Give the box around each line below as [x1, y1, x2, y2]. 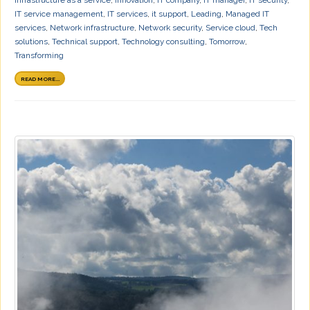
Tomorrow [209, 36, 245, 46]
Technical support [52, 36, 118, 46]
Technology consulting [122, 36, 205, 46]
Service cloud [206, 22, 255, 33]
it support [152, 8, 187, 19]
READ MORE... [20, 75, 60, 82]
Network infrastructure [50, 22, 134, 33]
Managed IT [226, 8, 269, 19]
